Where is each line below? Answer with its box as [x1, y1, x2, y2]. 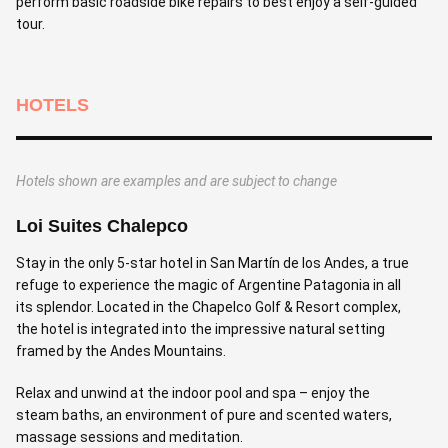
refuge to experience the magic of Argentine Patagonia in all [16, 276, 401, 293]
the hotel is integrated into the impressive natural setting [16, 320, 385, 337]
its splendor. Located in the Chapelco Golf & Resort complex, [16, 298, 401, 315]
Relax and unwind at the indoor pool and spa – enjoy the [16, 384, 370, 401]
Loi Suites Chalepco [16, 215, 188, 236]
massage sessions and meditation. [16, 428, 243, 445]
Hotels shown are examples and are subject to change [16, 172, 337, 189]
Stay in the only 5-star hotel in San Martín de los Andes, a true [16, 254, 409, 271]
